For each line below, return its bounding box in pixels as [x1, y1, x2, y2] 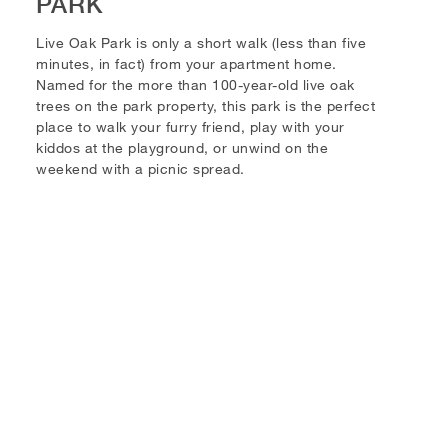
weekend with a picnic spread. [36, 159, 245, 177]
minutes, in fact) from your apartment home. [36, 54, 337, 72]
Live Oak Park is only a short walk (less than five [36, 33, 367, 51]
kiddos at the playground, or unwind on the [36, 138, 329, 156]
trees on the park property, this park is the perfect [36, 96, 376, 114]
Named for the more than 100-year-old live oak [36, 75, 355, 93]
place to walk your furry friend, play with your [36, 117, 345, 135]
